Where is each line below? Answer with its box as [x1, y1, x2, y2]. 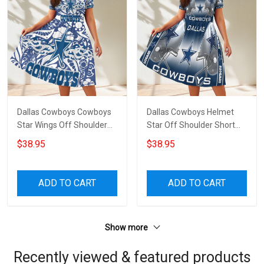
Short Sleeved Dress [17, 133, 93, 143]
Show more [105, 222, 150, 232]
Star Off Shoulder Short [147, 120, 235, 130]
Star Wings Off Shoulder [17, 120, 107, 130]
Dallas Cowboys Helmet [147, 107, 234, 117]
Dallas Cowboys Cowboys [17, 107, 111, 117]
